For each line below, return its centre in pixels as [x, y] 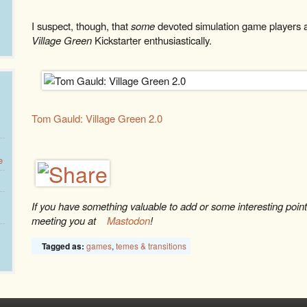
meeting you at [65, 220]
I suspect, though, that [81, 26]
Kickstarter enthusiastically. [152, 40]
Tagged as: [64, 246]
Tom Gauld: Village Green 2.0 [97, 118]
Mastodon [128, 220]
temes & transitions [151, 246]
